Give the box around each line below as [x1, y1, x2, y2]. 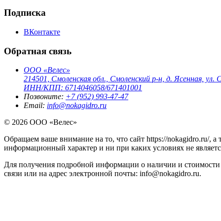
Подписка [4, 7, 46, 18]
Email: [24, 101, 47, 110]
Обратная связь [4, 45, 72, 56]
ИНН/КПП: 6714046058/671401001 [24, 83, 142, 92]
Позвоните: [24, 92, 66, 101]
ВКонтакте [24, 27, 60, 36]
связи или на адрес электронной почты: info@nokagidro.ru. [4, 169, 201, 178]
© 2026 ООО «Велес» [4, 118, 77, 127]
